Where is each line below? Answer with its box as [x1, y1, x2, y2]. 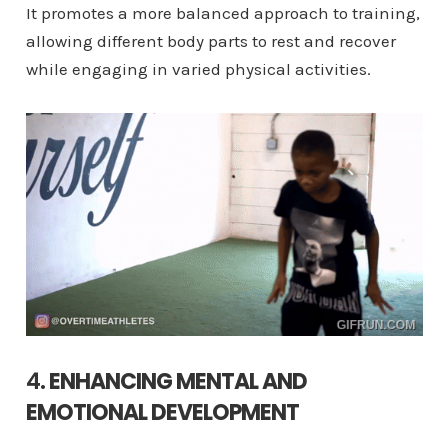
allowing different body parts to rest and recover [25, 30, 396, 51]
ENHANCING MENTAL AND [48, 366, 307, 398]
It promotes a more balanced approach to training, [25, 2, 420, 23]
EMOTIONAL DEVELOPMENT [25, 397, 299, 429]
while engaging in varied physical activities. [25, 58, 371, 79]
